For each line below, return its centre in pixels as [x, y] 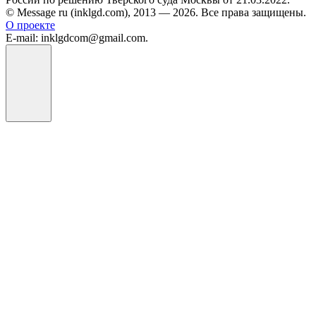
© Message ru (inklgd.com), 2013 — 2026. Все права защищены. [156, 13]
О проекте [30, 25]
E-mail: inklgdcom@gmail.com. [77, 38]
